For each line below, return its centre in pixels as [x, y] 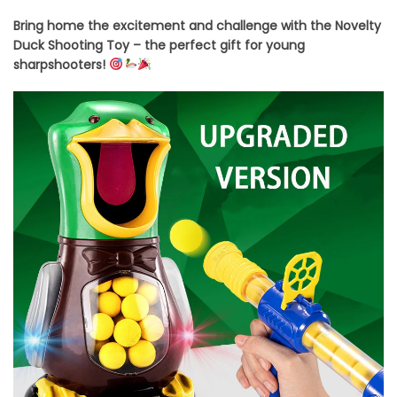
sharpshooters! [59, 65]
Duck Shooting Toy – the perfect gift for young [159, 46]
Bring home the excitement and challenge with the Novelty [197, 26]
